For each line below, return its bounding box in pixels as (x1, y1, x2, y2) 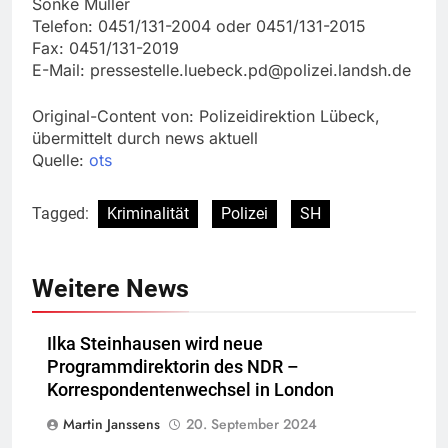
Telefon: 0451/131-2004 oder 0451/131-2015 (32, 16, 366, 37)
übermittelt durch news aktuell (32, 128, 258, 149)
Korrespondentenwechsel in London (47, 380, 334, 401)
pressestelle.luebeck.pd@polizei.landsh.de (90, 60, 411, 81)
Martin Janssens (63, 414, 160, 435)
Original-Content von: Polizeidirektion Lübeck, (32, 106, 380, 127)
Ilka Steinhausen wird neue (47, 334, 263, 355)
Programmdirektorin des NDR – (47, 357, 299, 378)
